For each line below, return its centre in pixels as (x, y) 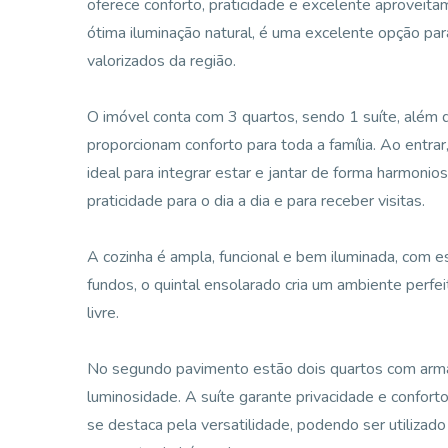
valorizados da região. (161, 61)
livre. (103, 313)
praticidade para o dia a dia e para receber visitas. (256, 201)
